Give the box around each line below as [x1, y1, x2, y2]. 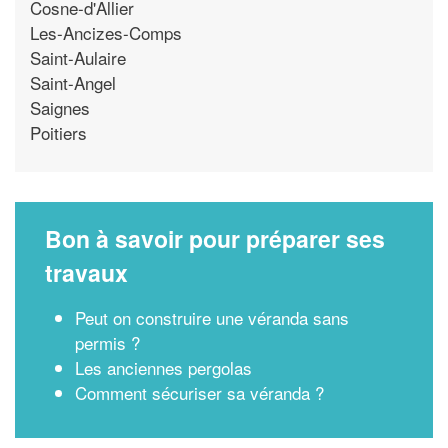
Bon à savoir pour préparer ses [45, 222, 385, 255]
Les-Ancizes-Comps [30, 19, 182, 45]
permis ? [75, 330, 140, 355]
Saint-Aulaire [30, 44, 126, 70]
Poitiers [30, 119, 87, 145]
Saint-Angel [30, 69, 116, 95]
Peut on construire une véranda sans [75, 305, 349, 330]
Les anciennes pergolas [75, 355, 252, 380]
